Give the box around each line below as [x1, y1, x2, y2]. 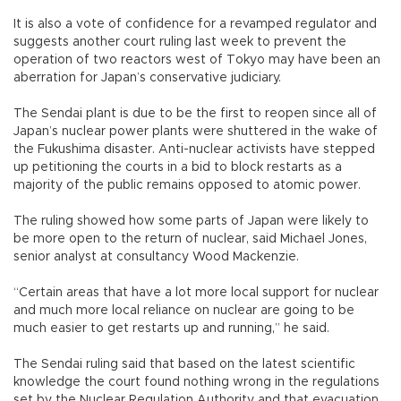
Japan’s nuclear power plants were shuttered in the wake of [13, 124, 378, 138]
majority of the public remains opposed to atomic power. [13, 178, 364, 192]
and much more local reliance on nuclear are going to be [13, 303, 354, 317]
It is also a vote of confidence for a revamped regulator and [13, 17, 377, 30]
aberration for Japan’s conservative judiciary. [13, 71, 285, 84]
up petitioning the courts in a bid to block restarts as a [13, 160, 342, 174]
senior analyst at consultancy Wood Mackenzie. [13, 250, 303, 263]
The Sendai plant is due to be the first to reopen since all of [13, 107, 377, 120]
